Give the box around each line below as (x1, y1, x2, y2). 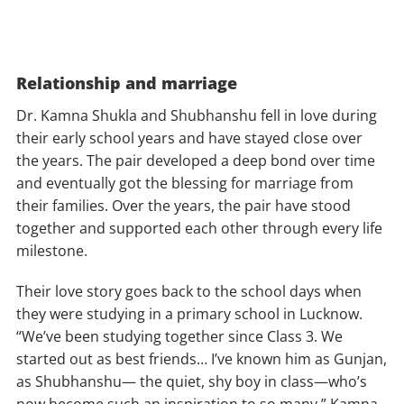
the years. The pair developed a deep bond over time (16, 151, 375, 171)
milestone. (16, 241, 87, 262)
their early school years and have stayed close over (16, 128, 363, 149)
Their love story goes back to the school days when (16, 281, 362, 302)
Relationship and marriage (16, 72, 237, 95)
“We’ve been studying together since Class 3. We (16, 326, 343, 347)
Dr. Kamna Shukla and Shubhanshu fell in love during (16, 106, 377, 126)
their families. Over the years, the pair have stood (16, 196, 351, 216)
